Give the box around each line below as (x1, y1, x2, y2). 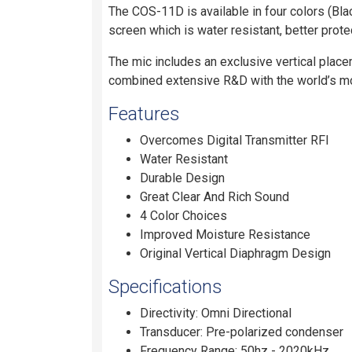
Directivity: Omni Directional (139, 305, 291, 321)
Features (108, 102, 180, 125)
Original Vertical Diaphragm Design (139, 245, 331, 261)
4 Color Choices (139, 207, 227, 223)
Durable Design (139, 170, 225, 185)
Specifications (108, 275, 222, 298)
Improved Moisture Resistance (139, 226, 310, 242)
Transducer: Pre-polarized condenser (139, 324, 343, 339)
